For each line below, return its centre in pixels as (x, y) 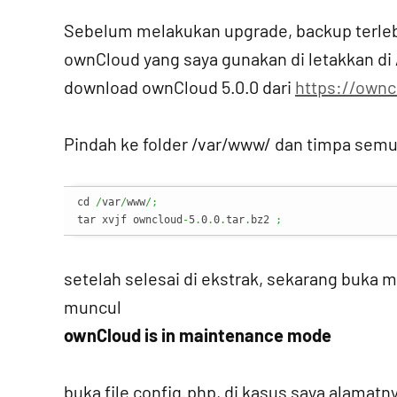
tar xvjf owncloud (130, 220)
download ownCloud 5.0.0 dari (179, 87)
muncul (93, 307)
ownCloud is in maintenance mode (198, 335)
